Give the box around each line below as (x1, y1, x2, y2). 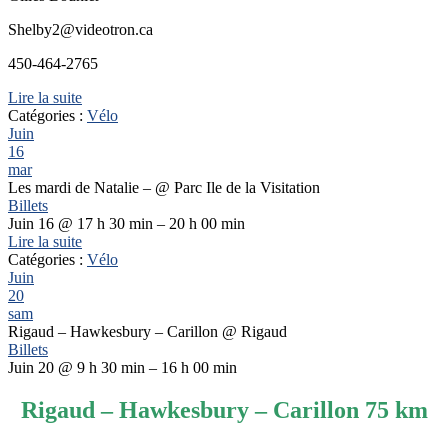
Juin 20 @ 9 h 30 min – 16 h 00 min (8, 358, 237, 376)
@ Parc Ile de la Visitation (155, 178, 320, 196)
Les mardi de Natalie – (8, 178, 155, 196)
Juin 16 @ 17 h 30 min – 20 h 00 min (8, 214, 245, 232)
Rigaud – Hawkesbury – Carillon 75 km (20, 396, 428, 423)
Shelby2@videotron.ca (8, 20, 153, 38)
